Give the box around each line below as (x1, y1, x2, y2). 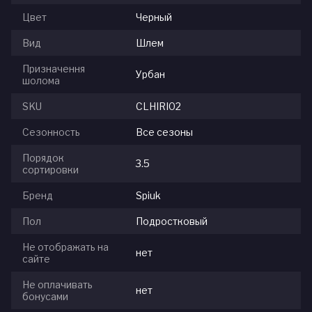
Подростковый (136, 215, 208, 228)
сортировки (22, 164, 79, 176)
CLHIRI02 (136, 100, 181, 113)
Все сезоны (136, 126, 193, 139)
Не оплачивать (22, 279, 93, 291)
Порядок (22, 152, 64, 164)
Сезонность (22, 126, 80, 139)
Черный (136, 11, 172, 24)
